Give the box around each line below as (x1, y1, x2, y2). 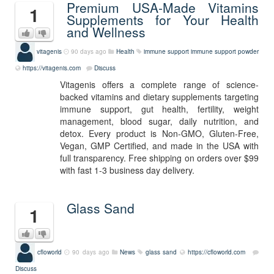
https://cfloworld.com (187, 247, 245, 256)
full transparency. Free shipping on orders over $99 (60, 152, 259, 164)
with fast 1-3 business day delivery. (60, 164, 194, 176)
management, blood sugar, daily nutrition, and (60, 115, 259, 127)
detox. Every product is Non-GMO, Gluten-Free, (60, 127, 259, 139)
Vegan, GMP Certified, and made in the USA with (60, 139, 259, 152)
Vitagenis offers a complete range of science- (60, 78, 259, 91)
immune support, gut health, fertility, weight (60, 103, 259, 115)
